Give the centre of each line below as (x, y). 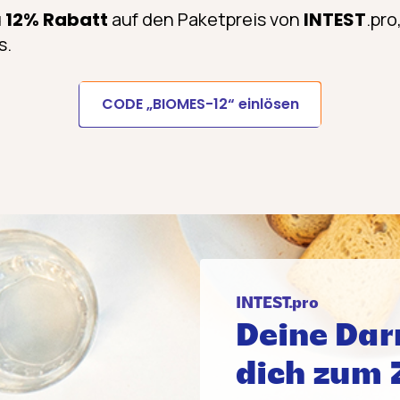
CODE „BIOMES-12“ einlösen (200, 104)
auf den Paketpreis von (206, 20)
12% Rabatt (57, 20)
